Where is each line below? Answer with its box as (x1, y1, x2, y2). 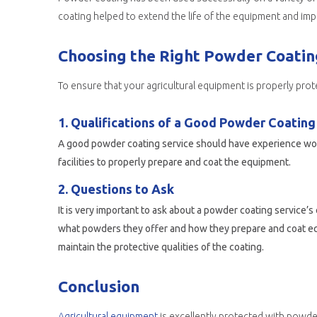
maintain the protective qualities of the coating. (58, 241, 264, 253)
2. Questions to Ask (58, 182, 174, 196)
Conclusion (58, 277, 139, 295)
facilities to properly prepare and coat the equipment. (58, 156, 291, 168)
